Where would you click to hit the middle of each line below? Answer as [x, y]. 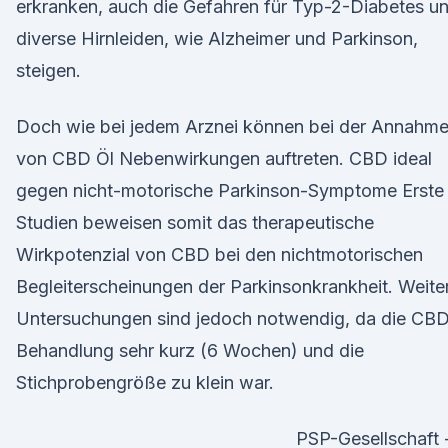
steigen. [48, 70]
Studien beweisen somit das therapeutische [195, 222]
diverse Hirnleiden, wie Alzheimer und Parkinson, [217, 38]
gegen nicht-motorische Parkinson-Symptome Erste [230, 190]
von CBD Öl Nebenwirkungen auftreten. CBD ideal [224, 158]
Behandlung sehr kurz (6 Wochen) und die [190, 350]
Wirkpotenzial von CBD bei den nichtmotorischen [219, 254]
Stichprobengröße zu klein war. [145, 382]
